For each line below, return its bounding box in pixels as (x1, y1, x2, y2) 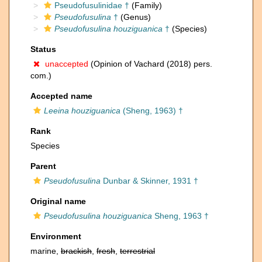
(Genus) (118, 12, 151, 22)
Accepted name (30, 91, 92, 101)
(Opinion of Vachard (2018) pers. (88, 59, 212, 68)
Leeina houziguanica (44, 106, 120, 115)
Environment (30, 232, 81, 241)
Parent (30, 161, 56, 171)
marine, (30, 246, 61, 256)
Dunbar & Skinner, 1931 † (101, 176, 198, 185)
